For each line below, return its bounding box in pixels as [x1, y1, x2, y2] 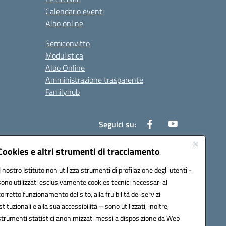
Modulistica [45, 49, 83, 62]
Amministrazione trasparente [45, 74, 143, 86]
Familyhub [45, 86, 80, 98]
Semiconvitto [45, 37, 90, 50]
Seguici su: [99, 118, 136, 131]
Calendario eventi [45, 5, 104, 18]
